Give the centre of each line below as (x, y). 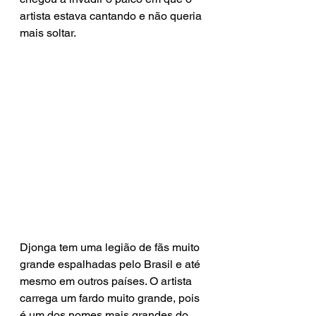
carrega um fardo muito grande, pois (111, 298)
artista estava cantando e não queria (112, 16)
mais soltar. (48, 32)
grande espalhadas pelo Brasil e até (111, 264)
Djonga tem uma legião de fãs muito (111, 247)
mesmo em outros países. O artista (107, 281)
